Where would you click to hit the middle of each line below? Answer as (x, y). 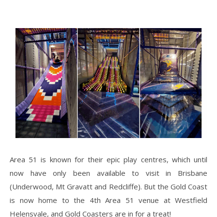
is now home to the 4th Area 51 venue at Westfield (108, 200)
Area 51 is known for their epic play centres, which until (108, 159)
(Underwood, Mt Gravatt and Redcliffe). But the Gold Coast (108, 186)
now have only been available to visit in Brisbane (108, 173)
